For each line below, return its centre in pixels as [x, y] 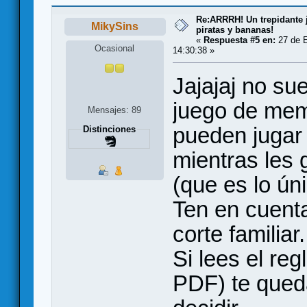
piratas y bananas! [235, 30]
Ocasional [114, 48]
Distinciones [109, 129]
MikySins [115, 27]
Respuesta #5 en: [240, 40]
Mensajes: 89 [114, 110]
